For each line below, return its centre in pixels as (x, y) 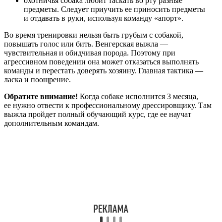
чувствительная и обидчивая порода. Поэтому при (90, 53)
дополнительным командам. (52, 123)
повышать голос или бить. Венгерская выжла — (86, 44)
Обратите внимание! (41, 97)
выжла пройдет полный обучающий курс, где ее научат (98, 114)
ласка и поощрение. (37, 80)
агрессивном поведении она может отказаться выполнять (101, 62)
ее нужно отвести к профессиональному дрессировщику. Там (108, 106)
